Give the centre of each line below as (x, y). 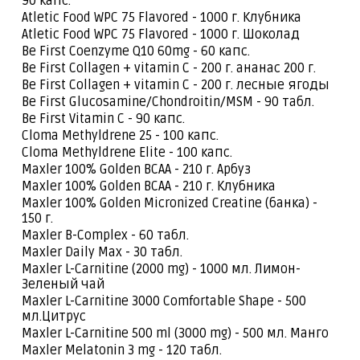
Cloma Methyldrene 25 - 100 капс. (120, 136)
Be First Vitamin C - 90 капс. (103, 119)
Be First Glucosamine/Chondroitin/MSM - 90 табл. (168, 102)
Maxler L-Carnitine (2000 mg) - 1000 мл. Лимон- (161, 269)
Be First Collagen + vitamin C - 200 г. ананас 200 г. (169, 68)
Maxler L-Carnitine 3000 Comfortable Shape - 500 (164, 301)
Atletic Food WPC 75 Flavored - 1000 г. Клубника (163, 18)
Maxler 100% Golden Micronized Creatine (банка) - (170, 203)
